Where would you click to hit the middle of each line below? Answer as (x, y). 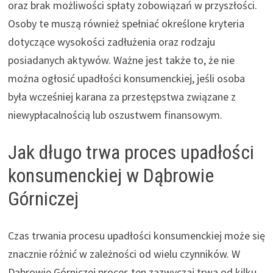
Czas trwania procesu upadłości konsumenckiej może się (136, 235)
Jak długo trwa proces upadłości (131, 152)
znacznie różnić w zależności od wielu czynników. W (124, 253)
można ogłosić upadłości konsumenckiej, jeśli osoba (126, 78)
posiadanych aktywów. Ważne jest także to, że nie (121, 60)
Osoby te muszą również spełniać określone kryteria (126, 23)
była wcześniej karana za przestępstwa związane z (122, 96)
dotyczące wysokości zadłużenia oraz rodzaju (111, 41)
